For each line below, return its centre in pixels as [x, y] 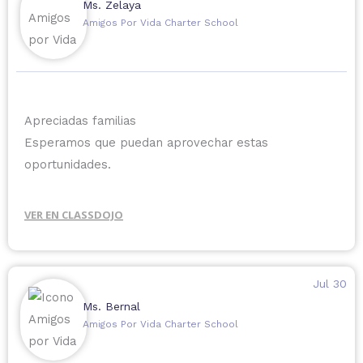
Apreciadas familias [80, 121]
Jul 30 [329, 283]
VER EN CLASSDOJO [74, 214]
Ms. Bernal [111, 306]
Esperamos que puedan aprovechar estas [146, 143]
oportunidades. [68, 165]
